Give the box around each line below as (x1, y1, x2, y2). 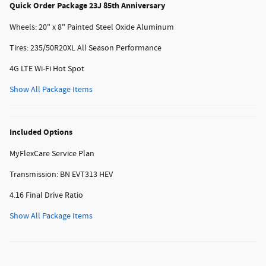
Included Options (9, 126, 72, 138)
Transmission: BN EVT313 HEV (9, 169, 113, 180)
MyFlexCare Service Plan (9, 148, 94, 159)
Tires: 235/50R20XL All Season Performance (9, 42, 161, 53)
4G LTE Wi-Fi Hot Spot (9, 63, 84, 74)
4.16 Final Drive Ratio (9, 189, 83, 201)
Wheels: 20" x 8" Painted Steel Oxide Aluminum (9, 21, 174, 33)
